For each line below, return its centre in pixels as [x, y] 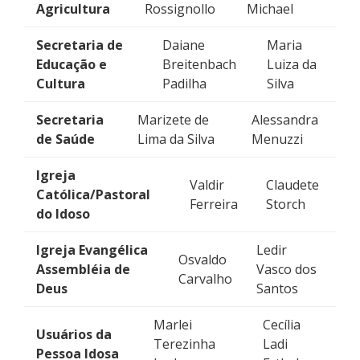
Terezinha [185, 344]
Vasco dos [287, 269]
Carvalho [206, 279]
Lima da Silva [176, 139]
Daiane [184, 45]
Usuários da [74, 334]
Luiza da [291, 64]
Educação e [72, 64]
